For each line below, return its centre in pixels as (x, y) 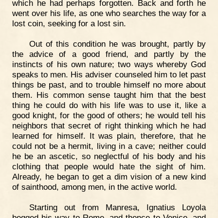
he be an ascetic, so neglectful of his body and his (109, 156)
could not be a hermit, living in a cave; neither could (109, 146)
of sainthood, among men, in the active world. (95, 187)
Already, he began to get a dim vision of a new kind (109, 176)
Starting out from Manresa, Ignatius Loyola (117, 207)
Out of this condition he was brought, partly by (117, 44)
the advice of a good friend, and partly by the (109, 54)
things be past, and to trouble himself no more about (109, 84)
